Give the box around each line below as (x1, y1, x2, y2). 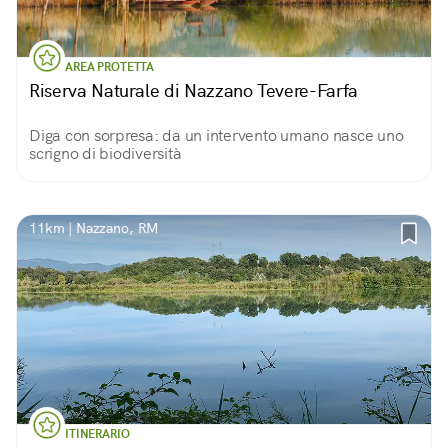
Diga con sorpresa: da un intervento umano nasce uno (29, 125, 404, 146)
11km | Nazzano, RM (29, 219, 159, 237)
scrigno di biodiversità (29, 143, 182, 164)
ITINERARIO (65, 426, 130, 442)
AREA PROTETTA (65, 59, 155, 75)
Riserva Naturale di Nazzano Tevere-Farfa (29, 79, 358, 102)
